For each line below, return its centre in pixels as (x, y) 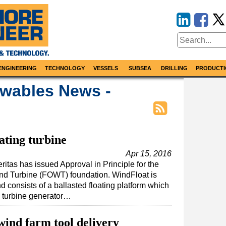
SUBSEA (140, 68)
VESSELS (106, 68)
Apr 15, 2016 (149, 154)
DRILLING (174, 68)
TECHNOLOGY (65, 68)
